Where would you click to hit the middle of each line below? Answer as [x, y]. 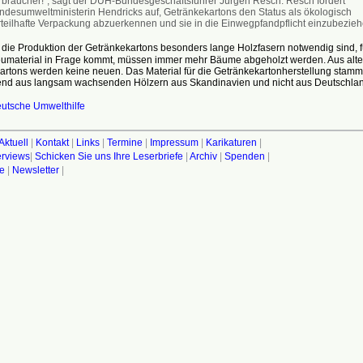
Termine [124, 142]
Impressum [174, 142]
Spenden [244, 156]
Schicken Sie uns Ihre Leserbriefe [109, 156]
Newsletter [35, 170]
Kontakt [52, 142]
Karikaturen [231, 142]
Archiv [203, 156]
